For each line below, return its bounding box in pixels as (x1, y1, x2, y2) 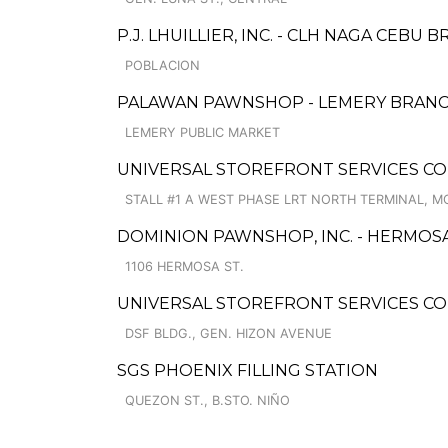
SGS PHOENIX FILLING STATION (117, 361, 378, 380)
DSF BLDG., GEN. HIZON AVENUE (125, 326, 332, 341)
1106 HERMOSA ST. (125, 259, 244, 274)
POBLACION (125, 58, 200, 73)
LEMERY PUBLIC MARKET (125, 125, 280, 140)
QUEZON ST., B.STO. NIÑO (125, 393, 290, 408)
